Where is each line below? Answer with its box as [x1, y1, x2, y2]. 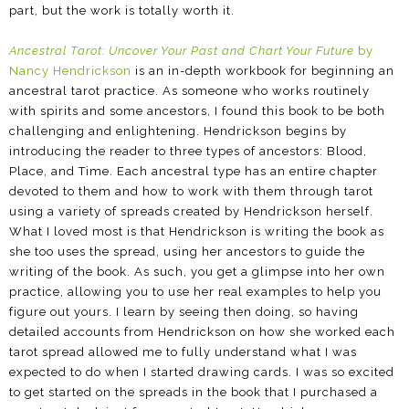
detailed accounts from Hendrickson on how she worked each [9, 324, 395, 339]
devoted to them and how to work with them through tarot [9, 184, 373, 198]
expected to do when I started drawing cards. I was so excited [9, 364, 394, 379]
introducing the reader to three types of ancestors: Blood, [9, 143, 367, 158]
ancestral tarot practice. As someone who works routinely [9, 83, 370, 98]
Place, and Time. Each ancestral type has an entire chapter [9, 163, 378, 178]
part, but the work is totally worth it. [9, 3, 235, 17]
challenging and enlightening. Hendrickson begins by [9, 123, 347, 138]
